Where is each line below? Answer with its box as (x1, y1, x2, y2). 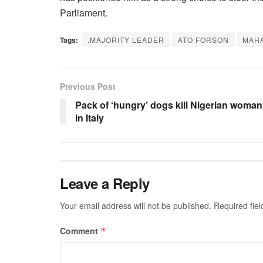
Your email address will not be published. (60, 200, 211, 212)
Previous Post (60, 80, 116, 93)
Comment (60, 225, 100, 237)
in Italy (75, 111, 104, 125)
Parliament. (60, 6, 107, 20)
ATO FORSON (178, 35, 229, 45)
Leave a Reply (60, 173, 150, 194)
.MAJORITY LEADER (87, 35, 164, 45)
